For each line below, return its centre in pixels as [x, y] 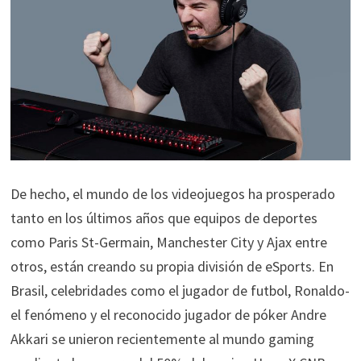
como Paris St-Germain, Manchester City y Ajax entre [168, 242]
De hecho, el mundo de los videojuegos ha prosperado [172, 193]
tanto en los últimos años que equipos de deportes [164, 218]
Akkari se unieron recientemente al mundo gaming [162, 338]
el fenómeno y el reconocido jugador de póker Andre [168, 314]
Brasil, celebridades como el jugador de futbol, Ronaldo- [180, 290]
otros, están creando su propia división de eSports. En [172, 266]
